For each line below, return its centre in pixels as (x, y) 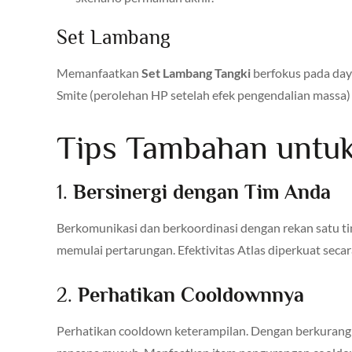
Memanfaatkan (99, 72)
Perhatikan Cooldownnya (191, 295)
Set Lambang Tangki (196, 72)
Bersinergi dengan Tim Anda (202, 192)
